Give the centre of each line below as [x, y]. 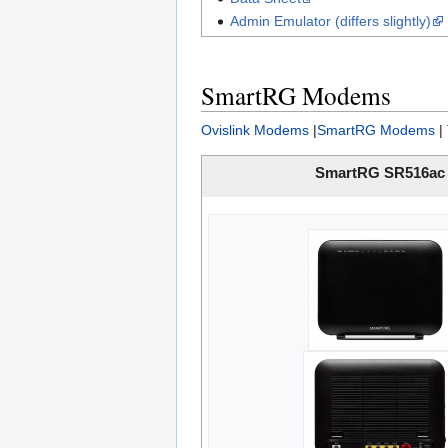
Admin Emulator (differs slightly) [330, 21]
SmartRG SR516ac [380, 172]
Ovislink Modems [255, 129]
